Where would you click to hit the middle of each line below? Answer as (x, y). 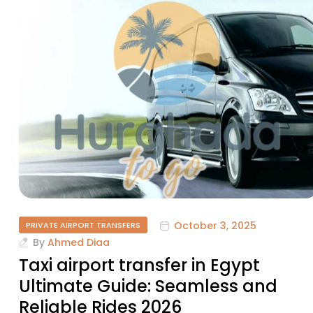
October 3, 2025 (215, 225)
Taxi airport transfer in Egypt (139, 265)
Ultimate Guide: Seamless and (148, 286)
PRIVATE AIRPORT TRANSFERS (83, 225)
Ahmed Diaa (79, 243)
